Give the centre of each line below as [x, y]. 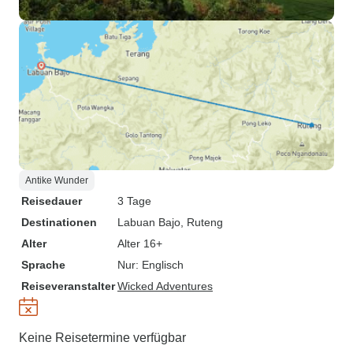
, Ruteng [202, 222]
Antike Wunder [57, 180]
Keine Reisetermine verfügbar [102, 338]
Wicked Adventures [165, 286]
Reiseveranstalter [68, 286]
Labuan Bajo [149, 222]
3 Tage [134, 201]
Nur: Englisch [150, 265]
